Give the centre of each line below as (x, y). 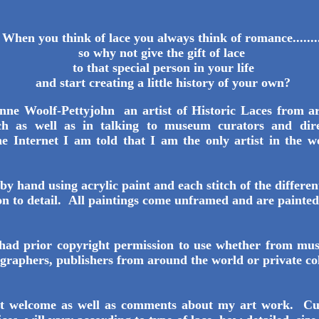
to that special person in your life (163, 68)
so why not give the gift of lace (163, 53)
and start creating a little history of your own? (163, 83)
